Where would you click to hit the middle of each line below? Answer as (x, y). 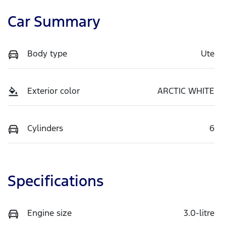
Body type (47, 53)
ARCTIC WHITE (186, 91)
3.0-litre (199, 213)
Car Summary (54, 21)
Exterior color (53, 91)
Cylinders (45, 128)
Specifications (55, 181)
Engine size (49, 213)
